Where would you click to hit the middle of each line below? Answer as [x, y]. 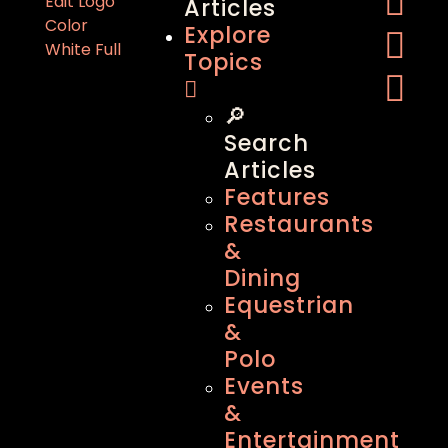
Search [267, 142]
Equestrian [289, 304]
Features [277, 196]
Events [264, 385]
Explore [228, 34]
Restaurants [299, 223]
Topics [224, 61]
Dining [263, 277]
